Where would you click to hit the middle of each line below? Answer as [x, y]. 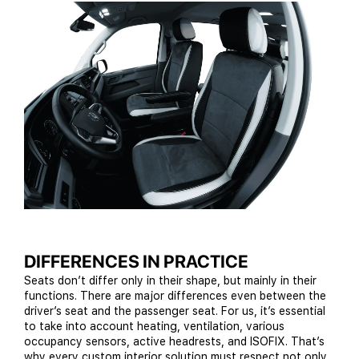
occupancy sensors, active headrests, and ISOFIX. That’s [174, 342]
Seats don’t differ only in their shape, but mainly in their [170, 281]
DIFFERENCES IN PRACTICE [136, 262]
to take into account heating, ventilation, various [154, 327]
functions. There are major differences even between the [175, 296]
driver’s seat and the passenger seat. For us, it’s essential [175, 311]
